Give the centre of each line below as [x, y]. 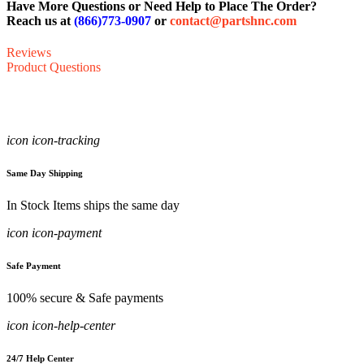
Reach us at [40, 21]
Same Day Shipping [45, 173]
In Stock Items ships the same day [93, 206]
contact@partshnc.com [233, 21]
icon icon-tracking [53, 141]
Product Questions [54, 67]
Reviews [29, 53]
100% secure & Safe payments [85, 298]
